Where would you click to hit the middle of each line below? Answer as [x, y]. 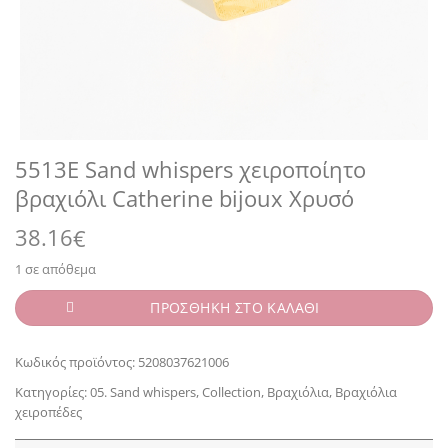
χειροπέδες [48, 411]
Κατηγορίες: [52, 391]
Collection [231, 391]
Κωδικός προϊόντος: [76, 361]
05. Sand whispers [143, 391]
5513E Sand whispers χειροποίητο [190, 169]
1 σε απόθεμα [55, 269]
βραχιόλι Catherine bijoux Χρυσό [184, 198]
